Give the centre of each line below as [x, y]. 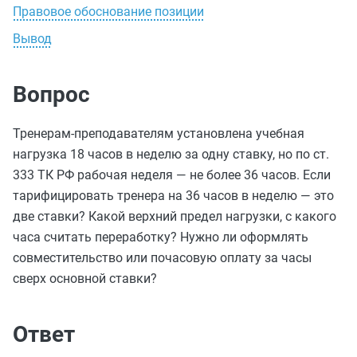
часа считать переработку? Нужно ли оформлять [161, 237]
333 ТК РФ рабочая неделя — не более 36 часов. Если [172, 175]
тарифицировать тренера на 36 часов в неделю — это [173, 196]
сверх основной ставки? [85, 279]
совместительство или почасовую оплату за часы [162, 258]
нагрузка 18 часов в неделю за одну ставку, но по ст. [171, 154]
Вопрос [51, 94]
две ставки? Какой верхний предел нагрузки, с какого [175, 216]
